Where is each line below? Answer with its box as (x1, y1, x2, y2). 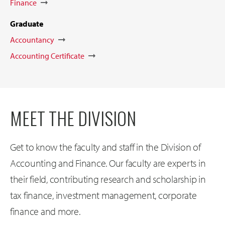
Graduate (10, 19, 43, 29)
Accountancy (10, 35, 54, 45)
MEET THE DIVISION (10, 104, 136, 132)
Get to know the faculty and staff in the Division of (10, 141, 201, 154)
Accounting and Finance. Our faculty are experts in (10, 157, 206, 170)
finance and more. (10, 205, 80, 218)
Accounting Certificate (10, 51, 84, 61)
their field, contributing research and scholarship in (10, 173, 206, 186)
